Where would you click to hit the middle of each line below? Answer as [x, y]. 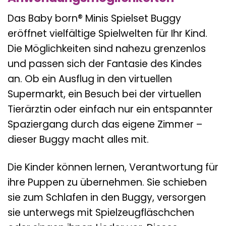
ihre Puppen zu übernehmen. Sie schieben [107, 183]
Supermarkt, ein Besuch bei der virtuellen [104, 94]
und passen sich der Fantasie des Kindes [105, 64]
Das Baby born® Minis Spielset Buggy [94, 19]
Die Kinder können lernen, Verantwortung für [113, 167]
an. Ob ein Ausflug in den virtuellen [90, 79]
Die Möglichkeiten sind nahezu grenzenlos [107, 49]
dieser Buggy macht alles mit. [78, 140]
